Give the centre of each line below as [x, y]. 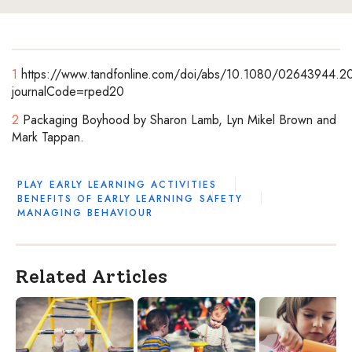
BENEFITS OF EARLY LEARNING [106, 199]
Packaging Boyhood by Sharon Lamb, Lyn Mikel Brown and [178, 120]
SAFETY [221, 199]
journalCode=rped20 [68, 92]
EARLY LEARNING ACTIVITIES [133, 185]
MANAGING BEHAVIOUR [85, 213]
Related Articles [92, 277]
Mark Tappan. [48, 137]
